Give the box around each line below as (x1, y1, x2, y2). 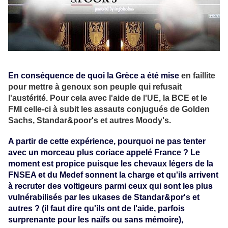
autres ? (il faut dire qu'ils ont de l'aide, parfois (8, 204, 185, 213)
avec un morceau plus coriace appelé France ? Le (8, 148, 200, 157)
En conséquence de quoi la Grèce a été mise (8, 71, 181, 80)
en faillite (181, 71, 215, 80)
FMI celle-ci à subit (8, 104, 81, 113)
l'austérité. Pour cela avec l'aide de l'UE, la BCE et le (8, 93, 207, 102)
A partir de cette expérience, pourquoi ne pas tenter (8, 136, 206, 146)
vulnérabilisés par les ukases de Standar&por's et (8, 192, 199, 202)
